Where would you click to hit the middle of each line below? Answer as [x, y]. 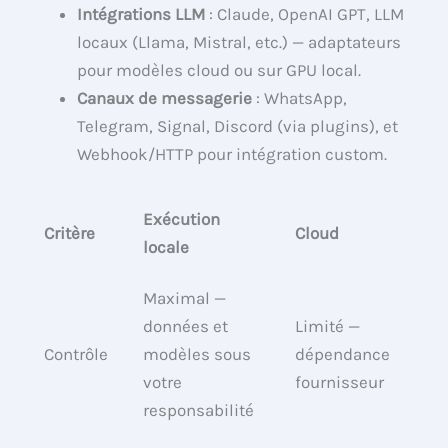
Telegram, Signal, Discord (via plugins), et [238, 125]
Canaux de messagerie [165, 97]
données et [186, 326]
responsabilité [199, 410]
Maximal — [185, 298]
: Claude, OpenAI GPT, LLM [305, 13]
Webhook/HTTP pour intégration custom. [232, 153]
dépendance [343, 354]
